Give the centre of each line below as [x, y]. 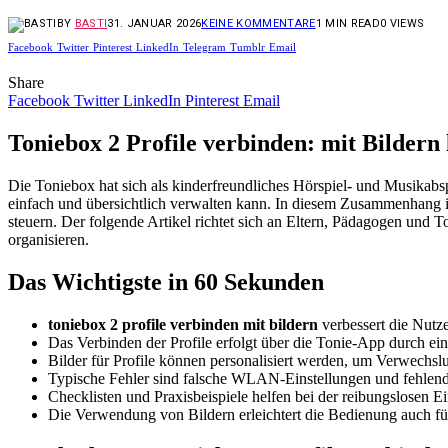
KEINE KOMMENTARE [258, 23]
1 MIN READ [347, 23]
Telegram [204, 46]
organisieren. [48, 239]
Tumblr [247, 46]
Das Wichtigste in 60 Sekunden [166, 281]
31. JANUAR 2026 [154, 23]
